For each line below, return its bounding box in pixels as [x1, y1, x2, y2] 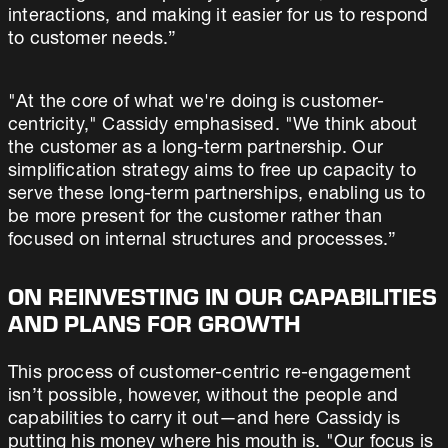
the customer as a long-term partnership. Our [8, 140, 383, 158]
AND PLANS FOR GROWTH [8, 310, 301, 338]
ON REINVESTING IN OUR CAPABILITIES [8, 283, 437, 311]
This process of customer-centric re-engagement [8, 365, 412, 383]
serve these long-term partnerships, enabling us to [8, 186, 425, 204]
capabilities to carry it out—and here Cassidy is [8, 411, 401, 429]
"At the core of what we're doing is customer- [8, 94, 385, 112]
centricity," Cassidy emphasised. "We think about [8, 117, 418, 135]
